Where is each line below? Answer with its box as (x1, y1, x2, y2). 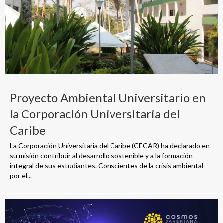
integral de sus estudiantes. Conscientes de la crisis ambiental (10, 161, 203, 170)
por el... (10, 171, 32, 180)
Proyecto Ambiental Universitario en (10, 90, 206, 105)
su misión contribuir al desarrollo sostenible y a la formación (10, 151, 193, 160)
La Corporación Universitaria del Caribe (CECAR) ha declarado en (10, 141, 210, 150)
